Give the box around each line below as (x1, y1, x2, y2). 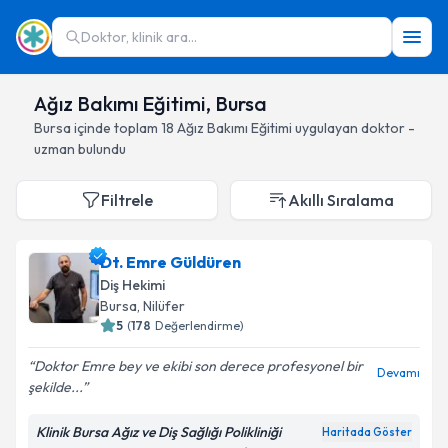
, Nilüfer (137, 297, 185, 315)
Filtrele (101, 190, 153, 210)
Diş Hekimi (100, 276, 165, 294)
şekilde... (28, 378, 82, 396)
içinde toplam (71, 119, 161, 137)
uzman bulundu (34, 140, 126, 158)
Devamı (377, 365, 420, 380)
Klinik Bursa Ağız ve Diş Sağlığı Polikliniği (36, 423, 281, 441)
